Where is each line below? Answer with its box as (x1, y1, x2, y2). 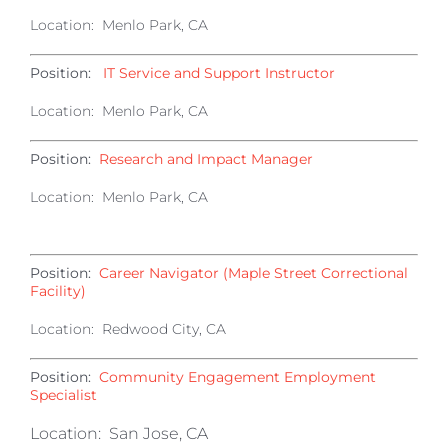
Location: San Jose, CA (30, 424, 208, 443)
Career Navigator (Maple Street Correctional (99, 264, 408, 282)
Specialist (30, 386, 97, 404)
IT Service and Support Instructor (103, 64, 335, 82)
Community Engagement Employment (99, 368, 376, 386)
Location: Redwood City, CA (30, 320, 226, 338)
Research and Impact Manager (99, 150, 313, 168)
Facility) (30, 282, 86, 300)
